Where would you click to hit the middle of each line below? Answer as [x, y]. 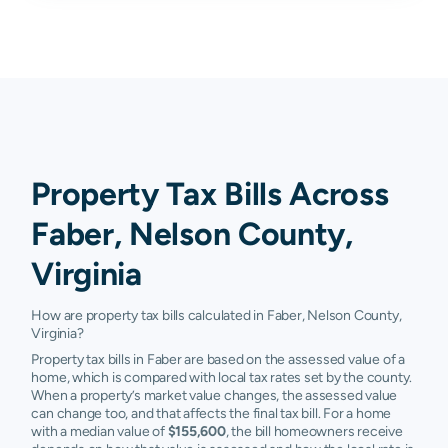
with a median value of [99, 431]
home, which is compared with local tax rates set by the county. [222, 377]
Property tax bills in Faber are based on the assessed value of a [218, 359]
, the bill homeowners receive [314, 431]
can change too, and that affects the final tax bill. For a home [211, 413]
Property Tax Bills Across [210, 194]
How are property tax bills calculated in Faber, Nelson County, [216, 315]
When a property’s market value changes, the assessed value [214, 395]
